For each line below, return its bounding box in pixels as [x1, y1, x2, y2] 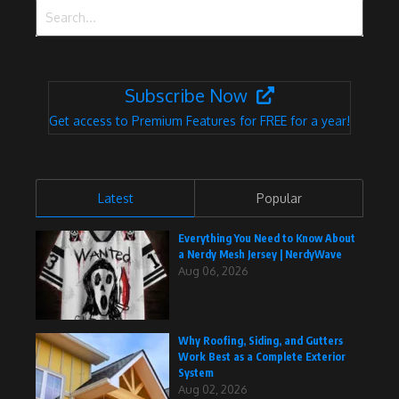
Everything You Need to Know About [178, 232, 355, 246]
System [178, 366, 214, 380]
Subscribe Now [125, 84, 248, 108]
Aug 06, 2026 [178, 264, 248, 279]
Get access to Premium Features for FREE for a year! [49, 113, 350, 129]
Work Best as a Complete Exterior [178, 350, 346, 364]
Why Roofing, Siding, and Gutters [178, 334, 343, 348]
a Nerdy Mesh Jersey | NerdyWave [178, 248, 342, 262]
